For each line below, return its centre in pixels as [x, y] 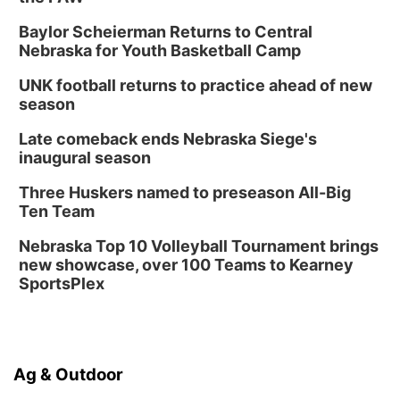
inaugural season [85, 158]
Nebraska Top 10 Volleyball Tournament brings [199, 246]
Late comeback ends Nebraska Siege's [168, 139]
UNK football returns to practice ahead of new [196, 85]
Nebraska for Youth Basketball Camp [160, 50]
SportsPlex [62, 283]
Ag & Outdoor [68, 375]
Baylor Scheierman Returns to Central [166, 32]
